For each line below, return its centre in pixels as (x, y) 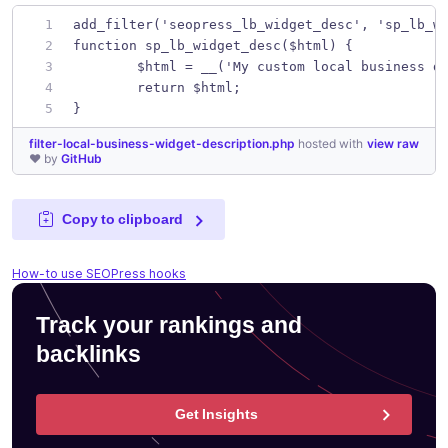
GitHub (81, 158)
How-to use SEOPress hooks (99, 273)
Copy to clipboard (122, 218)
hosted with (330, 143)
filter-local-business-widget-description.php (163, 143)
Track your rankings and (169, 325)
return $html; (189, 87)
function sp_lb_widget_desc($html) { (213, 45)
